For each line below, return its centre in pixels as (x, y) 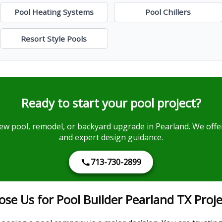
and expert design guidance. (111, 137)
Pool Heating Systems (54, 12)
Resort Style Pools (54, 38)
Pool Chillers (168, 12)
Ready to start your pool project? (111, 103)
